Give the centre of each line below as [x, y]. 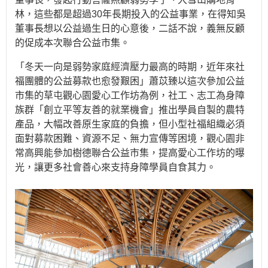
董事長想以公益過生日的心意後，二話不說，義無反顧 [130, 28]
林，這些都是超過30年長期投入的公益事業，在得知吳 [130, 14]
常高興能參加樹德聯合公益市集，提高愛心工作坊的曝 [130, 153]
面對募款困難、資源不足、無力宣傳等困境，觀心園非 [130, 138]
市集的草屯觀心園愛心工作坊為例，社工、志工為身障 [130, 95]
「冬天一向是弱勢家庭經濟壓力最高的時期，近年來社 [130, 66]
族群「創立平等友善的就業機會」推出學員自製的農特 [130, 109]
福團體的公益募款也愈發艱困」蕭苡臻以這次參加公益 [130, 81]
